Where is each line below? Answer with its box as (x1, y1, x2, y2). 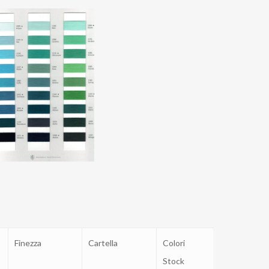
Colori (163, 237, 186, 248)
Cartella (88, 237, 118, 248)
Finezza (14, 237, 42, 248)
